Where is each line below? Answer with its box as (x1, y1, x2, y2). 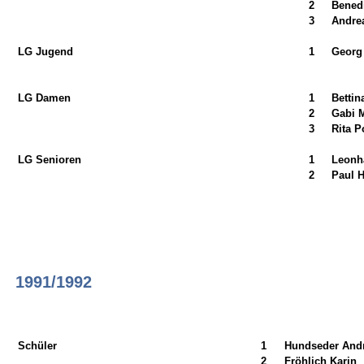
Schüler (17, 339, 57, 352)
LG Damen (17, 91, 71, 104)
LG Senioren (17, 153, 81, 166)
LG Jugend (17, 45, 73, 58)
